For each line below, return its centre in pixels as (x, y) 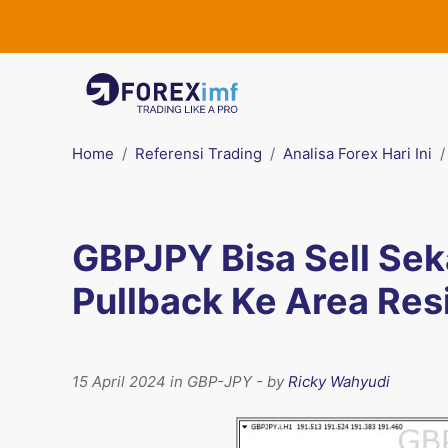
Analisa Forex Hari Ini (357, 153)
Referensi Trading (198, 153)
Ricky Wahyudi (339, 381)
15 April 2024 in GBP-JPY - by (180, 381)
